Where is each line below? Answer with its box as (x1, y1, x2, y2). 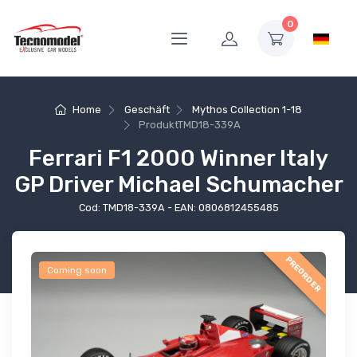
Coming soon (47, 265, 107, 277)
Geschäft (124, 104, 170, 116)
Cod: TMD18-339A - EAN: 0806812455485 (78, 202, 279, 214)
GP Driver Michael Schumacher (14, 171, 343, 198)
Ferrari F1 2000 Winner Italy (29, 145, 328, 172)
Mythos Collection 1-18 (192, 104, 303, 116)
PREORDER (283, 254, 324, 294)
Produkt (139, 119, 178, 131)
